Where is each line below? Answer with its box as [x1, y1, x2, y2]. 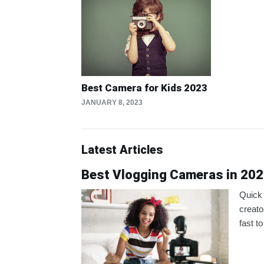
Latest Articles [81, 143, 163, 157]
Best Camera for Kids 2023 [81, 82, 207, 94]
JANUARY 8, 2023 [81, 98, 143, 107]
